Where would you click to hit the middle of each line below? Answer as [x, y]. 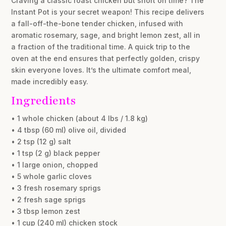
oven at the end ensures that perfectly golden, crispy [106, 58]
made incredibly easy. [50, 81]
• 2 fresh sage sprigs [49, 199]
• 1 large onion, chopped [55, 164]
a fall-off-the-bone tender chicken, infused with [97, 23]
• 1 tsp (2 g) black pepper [56, 153]
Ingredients [44, 100]
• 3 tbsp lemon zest [46, 211]
